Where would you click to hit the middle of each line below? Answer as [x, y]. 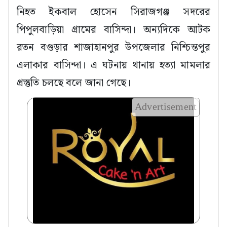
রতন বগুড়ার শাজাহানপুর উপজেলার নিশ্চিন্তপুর [113, 48]
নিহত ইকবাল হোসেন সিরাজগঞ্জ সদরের [113, 12]
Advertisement [166, 107]
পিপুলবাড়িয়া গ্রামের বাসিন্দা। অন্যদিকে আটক [113, 30]
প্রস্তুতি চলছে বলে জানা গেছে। [74, 83]
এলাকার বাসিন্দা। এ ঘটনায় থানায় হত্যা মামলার [113, 65]
